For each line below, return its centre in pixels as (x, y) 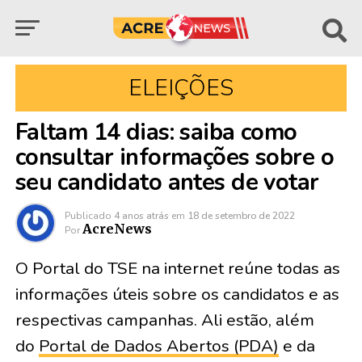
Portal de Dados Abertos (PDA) (158, 346)
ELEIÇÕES (181, 88)
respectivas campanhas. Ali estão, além (164, 320)
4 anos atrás (141, 216)
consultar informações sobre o (174, 157)
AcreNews (117, 229)
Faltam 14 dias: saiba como (156, 132)
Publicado (88, 216)
